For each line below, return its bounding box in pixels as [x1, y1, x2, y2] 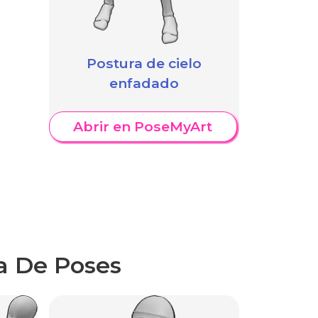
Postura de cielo [86, 55, 202, 72]
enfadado [109, 75, 179, 92]
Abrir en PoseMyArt [73, 118, 213, 136]
